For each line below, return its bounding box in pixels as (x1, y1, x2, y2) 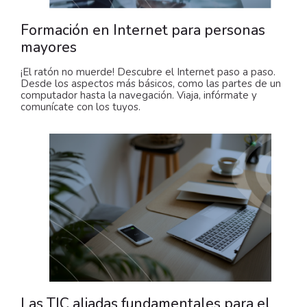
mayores (21, 37, 77, 57)
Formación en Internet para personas (21, 20, 265, 40)
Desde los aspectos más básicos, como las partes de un (21, 76, 281, 90)
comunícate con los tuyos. (21, 99, 140, 114)
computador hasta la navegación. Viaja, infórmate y (21, 88, 257, 102)
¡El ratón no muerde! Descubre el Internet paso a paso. (21, 64, 275, 79)
